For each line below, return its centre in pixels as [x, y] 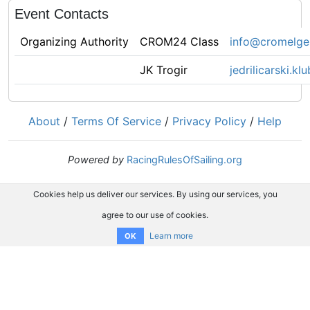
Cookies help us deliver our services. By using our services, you [155, 194]
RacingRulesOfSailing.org [184, 159]
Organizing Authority [74, 42]
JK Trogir [164, 70]
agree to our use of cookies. [155, 215]
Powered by [96, 159]
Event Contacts [62, 14]
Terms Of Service [116, 121]
